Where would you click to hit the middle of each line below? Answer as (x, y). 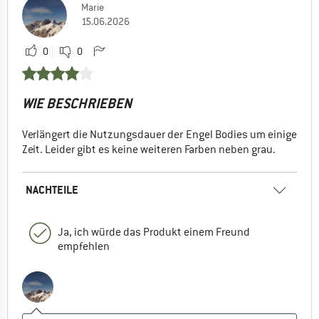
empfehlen (84, 246)
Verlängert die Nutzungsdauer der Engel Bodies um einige (159, 134)
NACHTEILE (52, 189)
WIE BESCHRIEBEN (77, 103)
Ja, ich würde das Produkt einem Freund (154, 232)
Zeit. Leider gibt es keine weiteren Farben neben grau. (149, 149)
